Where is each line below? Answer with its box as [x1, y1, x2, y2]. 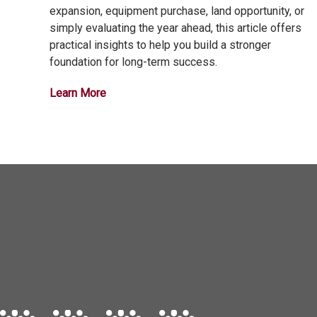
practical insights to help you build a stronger [49, 38, 271, 52]
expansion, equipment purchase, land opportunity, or [49, 4, 304, 18]
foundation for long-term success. [49, 55, 217, 69]
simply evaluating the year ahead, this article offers [49, 21, 301, 35]
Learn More [49, 86, 106, 100]
